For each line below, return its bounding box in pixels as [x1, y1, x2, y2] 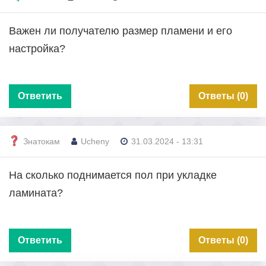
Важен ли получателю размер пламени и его [9, 24, 232, 37]
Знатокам [23, 137, 60, 147]
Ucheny [81, 137, 109, 147]
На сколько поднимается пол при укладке [9, 169, 217, 181]
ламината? [9, 186, 63, 199]
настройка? [9, 42, 65, 55]
